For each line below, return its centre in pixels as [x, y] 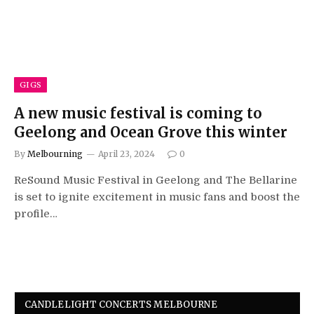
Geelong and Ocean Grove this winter [151, 132]
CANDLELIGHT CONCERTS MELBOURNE [121, 304]
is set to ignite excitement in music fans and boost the [157, 197]
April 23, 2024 [127, 153]
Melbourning [55, 153]
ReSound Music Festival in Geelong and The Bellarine [156, 180]
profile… [36, 213]
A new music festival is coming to [138, 113]
